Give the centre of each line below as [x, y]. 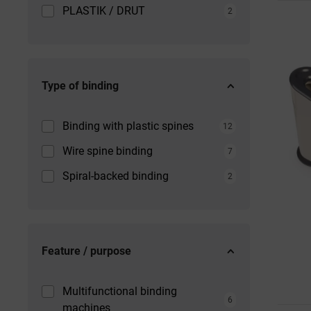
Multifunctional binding [120, 291]
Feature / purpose [86, 251]
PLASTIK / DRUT [104, 11]
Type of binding [80, 86]
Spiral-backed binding [116, 176]
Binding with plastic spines [128, 126]
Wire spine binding [108, 151]
